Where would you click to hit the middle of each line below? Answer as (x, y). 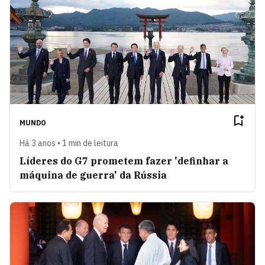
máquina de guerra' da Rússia (93, 175)
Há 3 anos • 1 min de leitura (69, 143)
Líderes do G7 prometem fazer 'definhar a (124, 161)
